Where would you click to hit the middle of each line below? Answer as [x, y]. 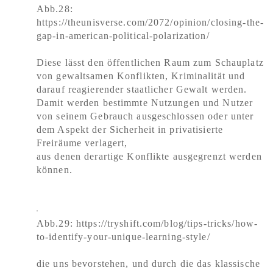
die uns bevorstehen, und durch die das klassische [148, 264]
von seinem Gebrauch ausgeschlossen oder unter [145, 116]
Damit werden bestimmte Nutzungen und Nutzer [145, 103]
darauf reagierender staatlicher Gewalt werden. [142, 89]
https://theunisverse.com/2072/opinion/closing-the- [150, 22]
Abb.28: [55, 9]
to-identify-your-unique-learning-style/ [123, 237]
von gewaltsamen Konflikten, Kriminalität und [141, 76]
